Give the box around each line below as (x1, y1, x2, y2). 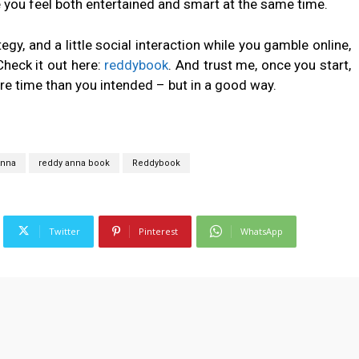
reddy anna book (38, 157, 110, 168)
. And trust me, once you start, (168, 56, 351, 73)
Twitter (49, 224, 80, 237)
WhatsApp (240, 224, 283, 237)
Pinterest (139, 224, 178, 237)
